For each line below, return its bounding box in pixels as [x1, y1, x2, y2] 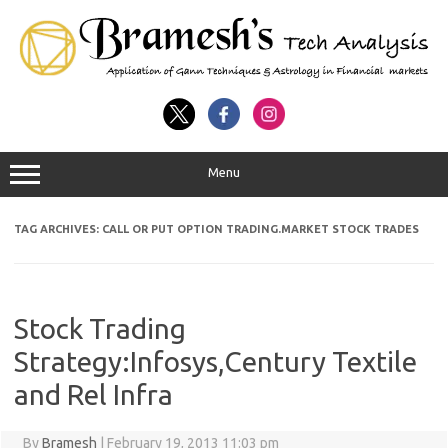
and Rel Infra [14, 379, 173, 411]
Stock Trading [14, 313, 186, 345]
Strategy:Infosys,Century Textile [14, 346, 417, 378]
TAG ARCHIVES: [14, 223, 102, 236]
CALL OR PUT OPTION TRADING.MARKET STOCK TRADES [102, 223, 419, 236]
